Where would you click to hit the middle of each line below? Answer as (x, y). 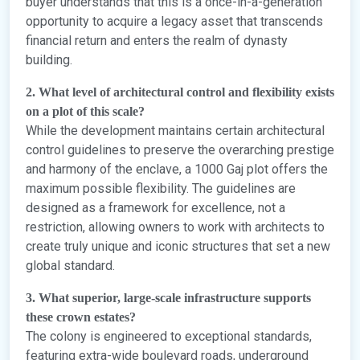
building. (49, 60)
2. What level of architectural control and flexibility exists (180, 92)
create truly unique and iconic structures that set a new (178, 247)
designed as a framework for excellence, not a (155, 208)
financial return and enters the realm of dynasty (157, 41)
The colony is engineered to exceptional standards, (169, 337)
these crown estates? (81, 317)
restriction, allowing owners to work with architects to (175, 227)
